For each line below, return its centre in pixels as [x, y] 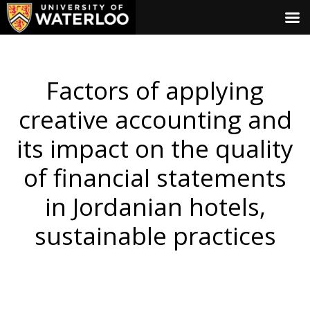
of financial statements [155, 177]
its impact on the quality [155, 148]
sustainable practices [155, 236]
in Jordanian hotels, [155, 207]
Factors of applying [155, 90]
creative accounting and [155, 119]
